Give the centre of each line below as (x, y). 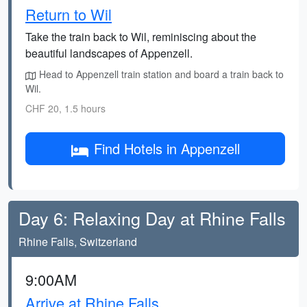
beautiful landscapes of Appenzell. (109, 53)
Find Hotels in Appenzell (167, 148)
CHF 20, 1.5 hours (65, 108)
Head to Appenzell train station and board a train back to (160, 74)
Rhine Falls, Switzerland (78, 242)
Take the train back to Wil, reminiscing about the (141, 37)
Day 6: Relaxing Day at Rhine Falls (152, 218)
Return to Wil (69, 14)
